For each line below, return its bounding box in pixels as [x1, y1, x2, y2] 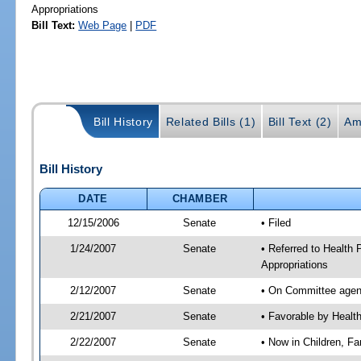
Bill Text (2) [268, 115, 332, 129]
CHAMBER [172, 192, 229, 205]
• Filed [260, 216, 291, 229]
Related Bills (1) [165, 115, 256, 129]
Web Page [78, 19, 127, 31]
